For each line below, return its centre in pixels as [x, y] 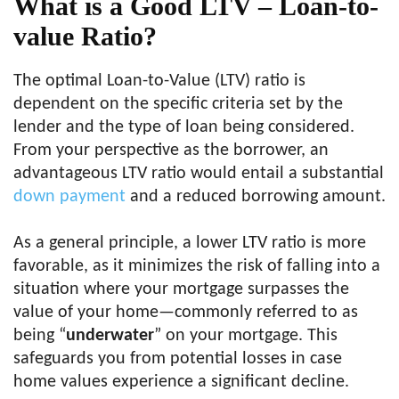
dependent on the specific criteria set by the [178, 105]
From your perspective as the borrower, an [171, 151]
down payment [69, 197]
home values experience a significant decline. [181, 383]
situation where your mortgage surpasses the [181, 290]
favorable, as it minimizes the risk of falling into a [197, 267]
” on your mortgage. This [246, 336]
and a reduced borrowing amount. [256, 197]
